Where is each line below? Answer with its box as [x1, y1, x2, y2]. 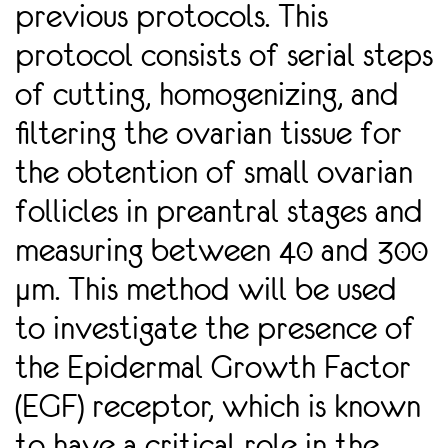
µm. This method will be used [15, 271, 397, 308]
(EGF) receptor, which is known [15, 388, 421, 425]
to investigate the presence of [15, 310, 415, 347]
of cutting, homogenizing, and [15, 76, 399, 113]
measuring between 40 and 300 [15, 232, 428, 269]
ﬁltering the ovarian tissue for [15, 115, 402, 152]
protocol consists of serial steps [15, 37, 433, 74]
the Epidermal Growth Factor [15, 349, 411, 386]
